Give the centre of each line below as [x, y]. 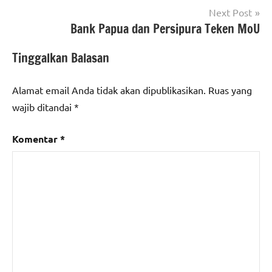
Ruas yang [230, 90]
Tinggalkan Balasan [61, 58]
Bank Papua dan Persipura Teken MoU [165, 29]
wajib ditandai [43, 107]
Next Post [230, 12]
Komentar [36, 138]
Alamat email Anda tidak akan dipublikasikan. [109, 90]
